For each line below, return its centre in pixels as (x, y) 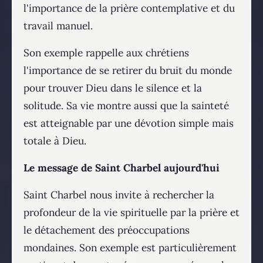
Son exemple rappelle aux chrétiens (106, 53)
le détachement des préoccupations (107, 230)
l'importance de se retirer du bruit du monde (128, 70)
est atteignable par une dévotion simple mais (129, 123)
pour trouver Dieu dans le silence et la (113, 88)
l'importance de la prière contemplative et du (129, 8)
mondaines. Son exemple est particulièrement (130, 247)
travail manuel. (58, 26)
